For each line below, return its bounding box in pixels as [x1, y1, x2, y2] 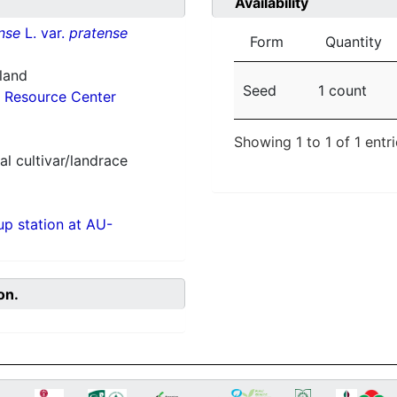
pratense [68, 24, 128, 43]
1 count [318, 82, 367, 100]
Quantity [325, 33, 382, 51]
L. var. [19, 24, 69, 43]
